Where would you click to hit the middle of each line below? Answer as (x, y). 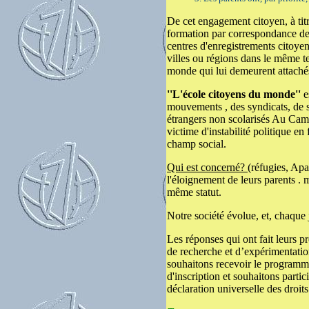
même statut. (194, 192)
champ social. (197, 144)
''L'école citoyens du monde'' (235, 94)
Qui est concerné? (207, 167)
